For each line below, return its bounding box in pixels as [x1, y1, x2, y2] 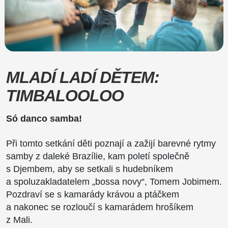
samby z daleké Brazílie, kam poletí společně [6, 151, 189, 161]
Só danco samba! [6, 113, 82, 124]
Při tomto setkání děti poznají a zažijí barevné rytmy [6, 138, 216, 149]
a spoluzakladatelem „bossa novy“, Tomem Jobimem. [6, 176, 222, 187]
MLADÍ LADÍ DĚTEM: [6, 68, 159, 87]
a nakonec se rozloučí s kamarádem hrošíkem [6, 202, 193, 212]
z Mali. [6, 214, 33, 225]
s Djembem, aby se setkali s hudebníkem [6, 163, 173, 174]
